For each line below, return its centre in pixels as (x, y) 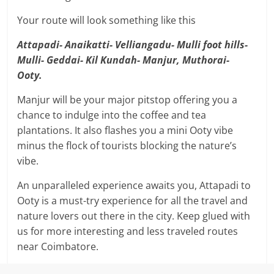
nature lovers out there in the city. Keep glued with (134, 216)
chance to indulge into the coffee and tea (112, 115)
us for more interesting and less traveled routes (128, 231)
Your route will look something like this (107, 20)
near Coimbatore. (58, 247)
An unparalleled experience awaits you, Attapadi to (134, 186)
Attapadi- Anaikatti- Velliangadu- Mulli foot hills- (133, 45)
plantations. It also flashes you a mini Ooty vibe (125, 131)
